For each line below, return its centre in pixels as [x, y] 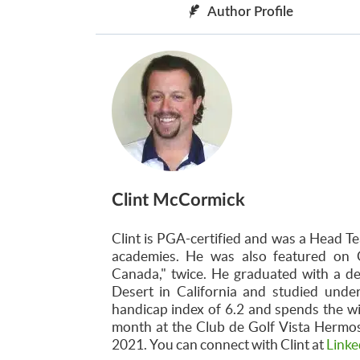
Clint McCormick [178, 200]
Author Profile [251, 12]
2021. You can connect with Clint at [217, 345]
